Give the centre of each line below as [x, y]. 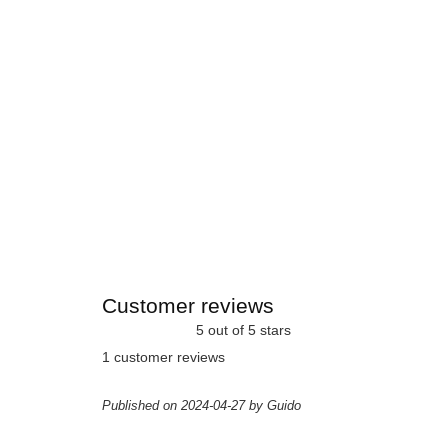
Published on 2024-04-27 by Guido [201, 405]
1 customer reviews [163, 357]
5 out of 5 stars [239, 330]
